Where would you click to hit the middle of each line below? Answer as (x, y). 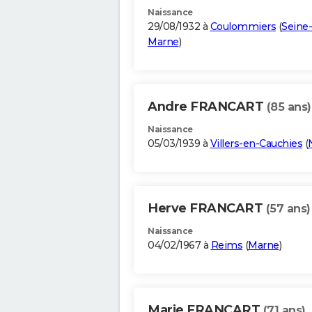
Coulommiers (243, 27)
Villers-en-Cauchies (256, 144)
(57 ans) (288, 209)
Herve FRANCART (207, 209)
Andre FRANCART (207, 107)
